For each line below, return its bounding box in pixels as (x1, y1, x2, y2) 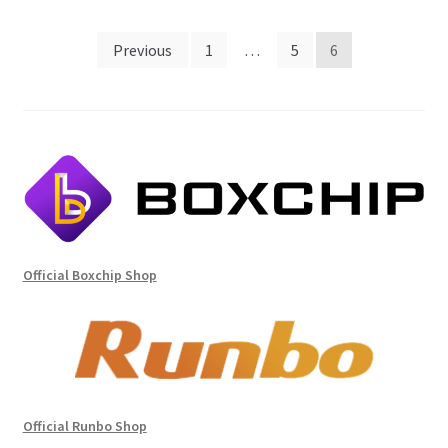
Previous (112, 39, 172, 60)
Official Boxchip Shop (22, 265, 157, 284)
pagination (21, 68, 162, 109)
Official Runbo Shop (22, 417, 147, 436)
